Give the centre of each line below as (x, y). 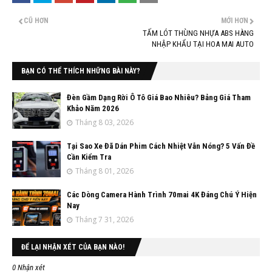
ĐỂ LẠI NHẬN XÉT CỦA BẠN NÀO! (73, 247)
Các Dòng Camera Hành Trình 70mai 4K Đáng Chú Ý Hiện (162, 195)
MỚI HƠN (235, 21)
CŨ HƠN (36, 21)
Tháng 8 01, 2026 (104, 171)
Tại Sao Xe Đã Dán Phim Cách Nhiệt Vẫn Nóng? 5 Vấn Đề (161, 146)
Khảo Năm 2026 (93, 109)
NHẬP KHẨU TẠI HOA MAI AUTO (203, 44)
